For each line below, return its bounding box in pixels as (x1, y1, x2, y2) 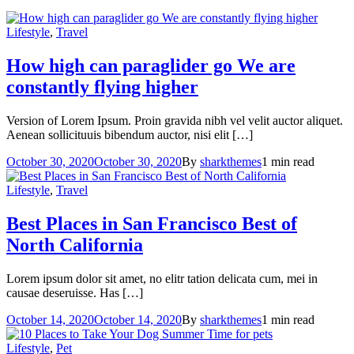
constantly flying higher (6, 77, 198, 98)
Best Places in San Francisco (6, 213, 242, 235)
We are (237, 55, 296, 77)
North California (6, 235, 143, 256)
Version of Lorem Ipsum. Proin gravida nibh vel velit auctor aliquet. (6, 114, 343, 128)
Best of (242, 213, 297, 235)
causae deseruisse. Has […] (6, 285, 143, 299)
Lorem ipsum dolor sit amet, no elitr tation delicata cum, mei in (6, 271, 318, 285)
